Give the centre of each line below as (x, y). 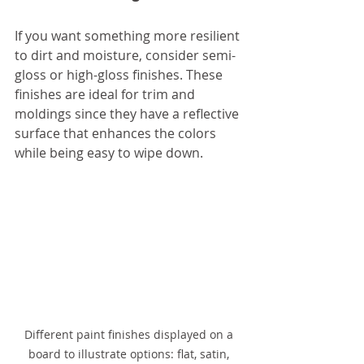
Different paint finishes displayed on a (130, 334)
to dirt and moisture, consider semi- (125, 55)
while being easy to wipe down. (109, 152)
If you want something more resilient (129, 35)
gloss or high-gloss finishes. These (120, 74)
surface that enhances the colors (117, 133)
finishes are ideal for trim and (106, 94)
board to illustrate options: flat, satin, (130, 353)
